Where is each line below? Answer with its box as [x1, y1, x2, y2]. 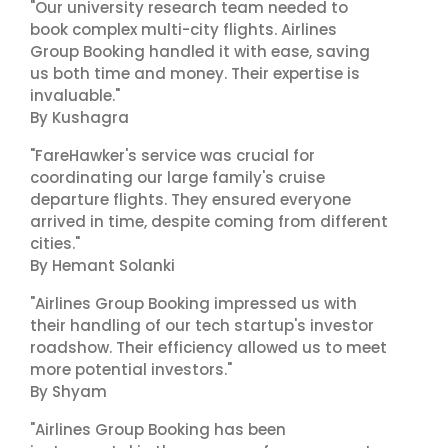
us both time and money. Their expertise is [30, 63, 360, 84]
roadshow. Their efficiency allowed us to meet [30, 337, 387, 358]
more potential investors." [30, 359, 232, 380]
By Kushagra [30, 107, 129, 128]
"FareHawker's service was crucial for [30, 145, 315, 166]
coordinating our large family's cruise [30, 167, 325, 188]
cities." [30, 233, 80, 254]
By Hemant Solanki [30, 255, 175, 276]
